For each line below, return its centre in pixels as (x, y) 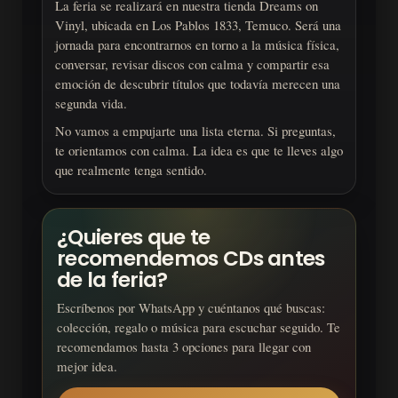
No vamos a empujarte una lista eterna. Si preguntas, (195, 131)
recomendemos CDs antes (191, 259)
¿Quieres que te (134, 238)
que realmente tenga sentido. (131, 170)
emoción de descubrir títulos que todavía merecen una (198, 84)
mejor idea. (87, 366)
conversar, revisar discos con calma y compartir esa (192, 64)
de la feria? (112, 280)
